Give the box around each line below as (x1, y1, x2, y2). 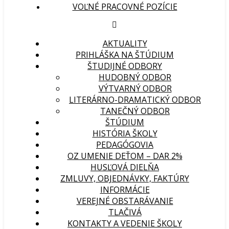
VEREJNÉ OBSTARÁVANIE (76, 195, 173, 207)
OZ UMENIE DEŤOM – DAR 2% (67, 150, 182, 162)
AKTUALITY (102, 38, 147, 49)
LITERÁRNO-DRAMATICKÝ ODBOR (69, 94, 201, 105)
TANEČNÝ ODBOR (100, 105, 170, 117)
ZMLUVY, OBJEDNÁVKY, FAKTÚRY (60, 173, 189, 184)
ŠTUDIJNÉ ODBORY (87, 60, 162, 72)
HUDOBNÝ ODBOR (99, 72, 171, 83)
